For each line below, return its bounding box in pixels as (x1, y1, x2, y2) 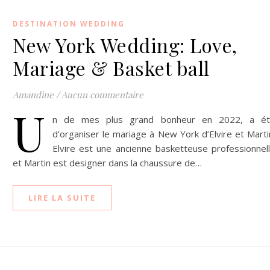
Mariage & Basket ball (13, 55, 210, 81)
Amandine (13, 89, 54, 101)
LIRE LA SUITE (28, 192, 96, 203)
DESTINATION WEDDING (13, 19, 125, 29)
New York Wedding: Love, (13, 32, 237, 58)
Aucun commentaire (61, 89, 143, 101)
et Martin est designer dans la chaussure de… (13, 157, 202, 169)
